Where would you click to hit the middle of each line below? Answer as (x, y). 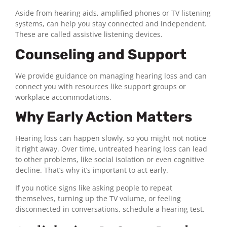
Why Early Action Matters (104, 117)
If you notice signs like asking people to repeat (94, 188)
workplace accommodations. (63, 97)
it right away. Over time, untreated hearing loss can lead (111, 149)
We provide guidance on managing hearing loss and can (111, 75)
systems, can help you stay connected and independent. (111, 24)
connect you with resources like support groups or (101, 86)
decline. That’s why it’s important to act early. (92, 170)
